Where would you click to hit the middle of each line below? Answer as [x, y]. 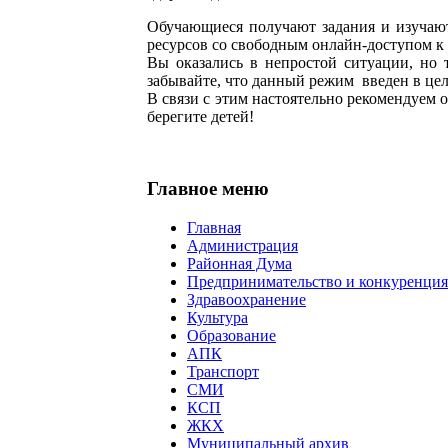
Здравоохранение [246, 300]
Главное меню [208, 189]
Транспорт [223, 372]
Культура [217, 318]
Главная [214, 228]
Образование [231, 336]
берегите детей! [200, 116]
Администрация [242, 246]
